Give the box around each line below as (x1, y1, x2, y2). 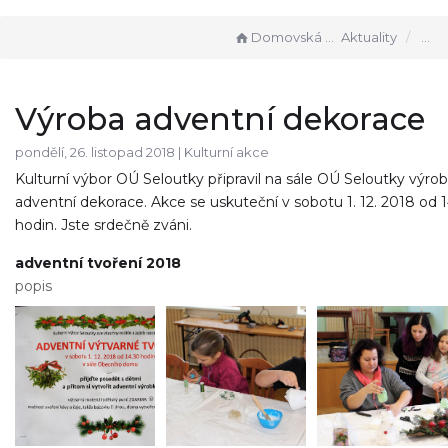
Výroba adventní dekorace (15, 99, 425, 138)
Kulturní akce (184, 144, 269, 161)
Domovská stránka (251, 29, 326, 45)
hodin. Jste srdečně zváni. (15, 216, 196, 235)
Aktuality (341, 29, 397, 45)
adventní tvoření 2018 (15, 253, 181, 272)
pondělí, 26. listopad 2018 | (15, 144, 184, 161)
